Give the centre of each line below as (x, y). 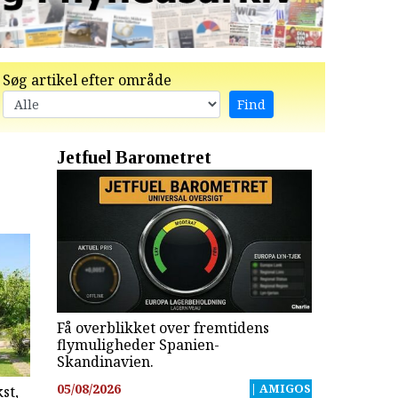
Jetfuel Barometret (134, 156)
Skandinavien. (105, 362)
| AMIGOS (280, 388)
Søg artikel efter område (87, 80)
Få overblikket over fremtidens (163, 328)
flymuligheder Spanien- (138, 345)
